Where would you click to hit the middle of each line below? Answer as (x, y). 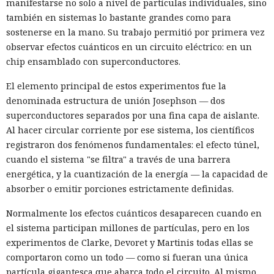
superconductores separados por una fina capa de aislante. (133, 115)
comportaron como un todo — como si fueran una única (127, 257)
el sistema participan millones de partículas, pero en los (128, 228)
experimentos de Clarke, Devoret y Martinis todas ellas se (130, 242)
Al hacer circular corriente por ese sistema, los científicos (130, 130)
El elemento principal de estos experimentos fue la (116, 86)
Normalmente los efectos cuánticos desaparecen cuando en (134, 213)
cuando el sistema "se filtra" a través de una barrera (118, 159)
